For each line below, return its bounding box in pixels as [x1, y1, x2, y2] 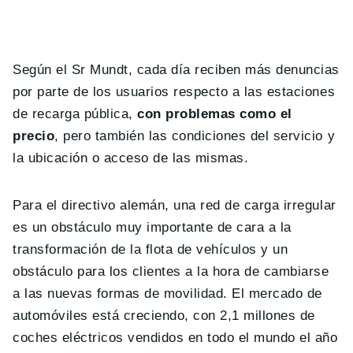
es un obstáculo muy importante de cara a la [13, 219, 292, 235]
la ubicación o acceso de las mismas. [13, 150, 249, 165]
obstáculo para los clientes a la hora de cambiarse [13, 263, 329, 279]
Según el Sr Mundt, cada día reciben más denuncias [13, 61, 340, 77]
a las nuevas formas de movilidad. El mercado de [13, 285, 322, 301]
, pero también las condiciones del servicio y [54, 128, 336, 143]
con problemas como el [137, 106, 292, 121]
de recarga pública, [13, 106, 138, 121]
